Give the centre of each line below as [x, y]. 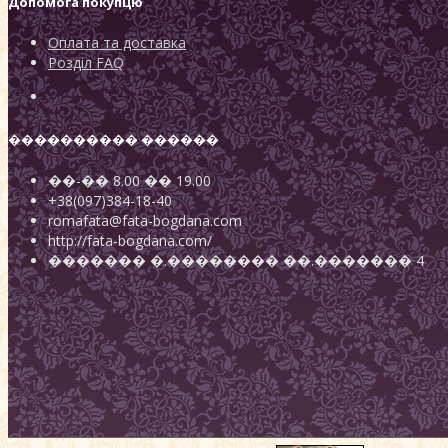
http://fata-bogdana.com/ [130, 240]
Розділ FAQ [86, 63]
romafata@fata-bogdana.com [145, 220]
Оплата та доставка [117, 43]
